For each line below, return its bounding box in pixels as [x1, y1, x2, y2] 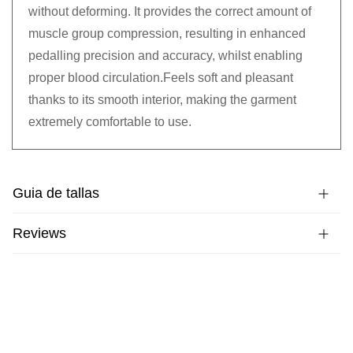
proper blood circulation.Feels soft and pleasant [28, 71, 293, 85]
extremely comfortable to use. [28, 115, 191, 129]
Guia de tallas [13, 185, 99, 202]
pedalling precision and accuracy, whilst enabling [28, 49, 303, 63]
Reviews [13, 225, 66, 242]
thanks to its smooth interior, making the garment [28, 93, 296, 107]
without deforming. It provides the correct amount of [28, 5, 311, 19]
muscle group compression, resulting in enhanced [28, 27, 306, 41]
